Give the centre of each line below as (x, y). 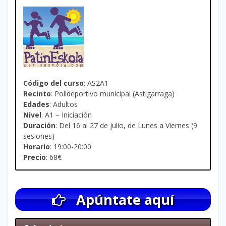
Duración (39, 125)
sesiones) (39, 136)
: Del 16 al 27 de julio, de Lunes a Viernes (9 (126, 125)
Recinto (37, 93)
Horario (37, 146)
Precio (35, 157)
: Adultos (64, 104)
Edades (36, 104)
